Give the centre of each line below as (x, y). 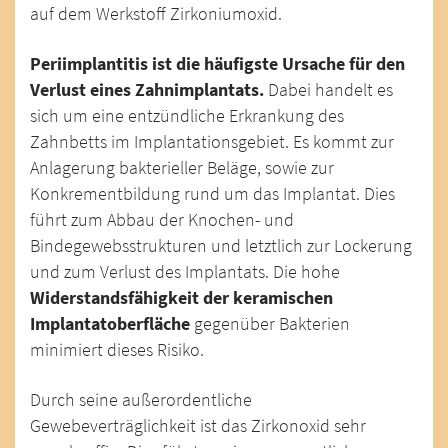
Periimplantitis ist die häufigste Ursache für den (217, 63)
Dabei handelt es (328, 89)
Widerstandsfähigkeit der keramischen (181, 297)
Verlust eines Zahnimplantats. (147, 89)
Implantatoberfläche (110, 323)
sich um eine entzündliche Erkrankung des (187, 115)
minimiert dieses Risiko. (117, 349)
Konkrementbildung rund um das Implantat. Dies (212, 193)
